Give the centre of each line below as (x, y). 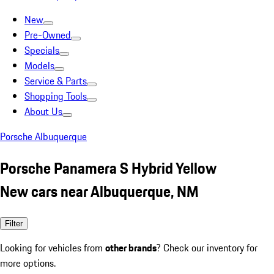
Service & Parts (56, 81)
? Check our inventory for (207, 247)
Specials (42, 50)
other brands (131, 247)
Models (39, 65)
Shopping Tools (56, 96)
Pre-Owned (48, 35)
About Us (43, 111)
